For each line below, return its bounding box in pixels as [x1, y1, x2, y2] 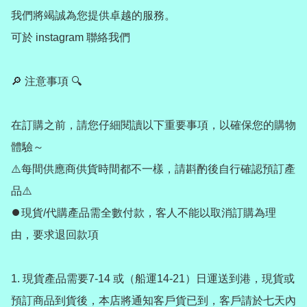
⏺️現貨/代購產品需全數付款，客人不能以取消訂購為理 [11, 206, 276, 219]
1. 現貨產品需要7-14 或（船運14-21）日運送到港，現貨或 [11, 272, 295, 284]
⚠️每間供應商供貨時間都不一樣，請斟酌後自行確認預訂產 [11, 162, 295, 175]
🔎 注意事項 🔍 [11, 75, 82, 87]
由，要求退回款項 [11, 228, 99, 241]
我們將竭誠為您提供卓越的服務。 [11, 9, 175, 21]
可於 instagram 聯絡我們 [11, 31, 130, 43]
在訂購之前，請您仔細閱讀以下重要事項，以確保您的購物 [11, 119, 296, 131]
